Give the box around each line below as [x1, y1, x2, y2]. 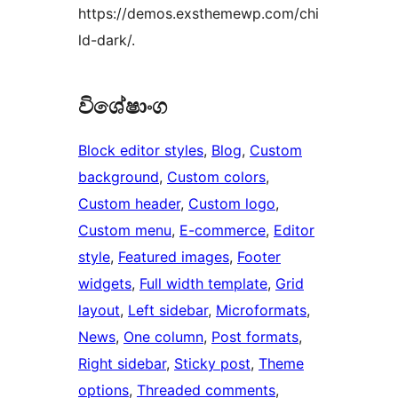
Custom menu [78, 221, 171, 240]
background [78, 168, 159, 187]
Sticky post [174, 354, 251, 373]
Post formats [211, 328, 298, 346]
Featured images [118, 248, 229, 267]
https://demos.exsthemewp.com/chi [78, 4, 319, 23]
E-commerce [179, 221, 266, 240]
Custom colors [167, 168, 266, 187]
